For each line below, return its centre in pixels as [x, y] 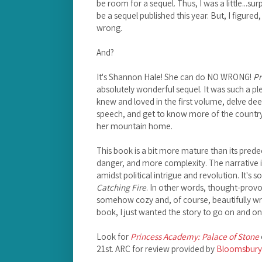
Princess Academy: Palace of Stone [195, 236]
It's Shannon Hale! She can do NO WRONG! [175, 76]
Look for [113, 236]
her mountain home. [135, 125]
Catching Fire [121, 187]
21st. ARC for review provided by [156, 248]
